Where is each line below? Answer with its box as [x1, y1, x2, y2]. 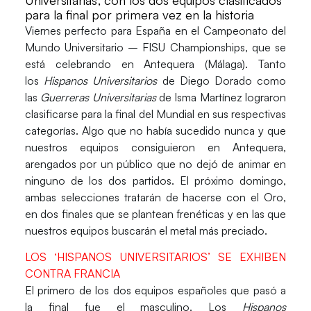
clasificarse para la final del [24, 106, 156, 121]
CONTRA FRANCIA [24, 267, 120, 281]
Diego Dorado [174, 73, 252, 87]
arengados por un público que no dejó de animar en [24, 156, 287, 171]
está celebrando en [24, 56, 144, 71]
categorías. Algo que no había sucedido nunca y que [24, 123, 287, 137]
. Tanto [245, 56, 287, 71]
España [135, 23, 175, 37]
